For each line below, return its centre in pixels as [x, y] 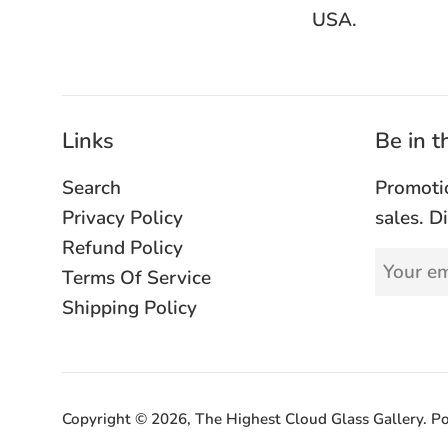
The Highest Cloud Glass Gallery [309, 419]
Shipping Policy [129, 308]
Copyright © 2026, [128, 419]
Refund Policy [122, 248]
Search [91, 188]
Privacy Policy [122, 218]
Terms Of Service [136, 278]
